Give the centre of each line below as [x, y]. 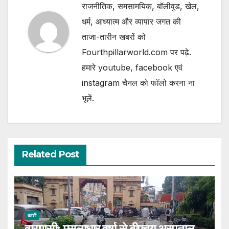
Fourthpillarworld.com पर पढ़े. [136, 52]
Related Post [50, 154]
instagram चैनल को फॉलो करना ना [138, 83]
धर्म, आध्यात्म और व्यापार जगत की [131, 22]
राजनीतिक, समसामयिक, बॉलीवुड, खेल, [141, 6]
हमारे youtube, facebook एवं [132, 68]
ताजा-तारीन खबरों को [114, 37]
